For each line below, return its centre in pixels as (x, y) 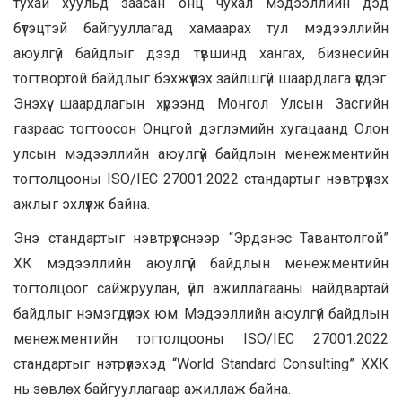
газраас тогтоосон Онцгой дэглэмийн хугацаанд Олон (201, 128)
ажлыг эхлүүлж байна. (82, 204)
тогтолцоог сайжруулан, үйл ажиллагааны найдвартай (201, 288)
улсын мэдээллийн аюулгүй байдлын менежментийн (201, 153)
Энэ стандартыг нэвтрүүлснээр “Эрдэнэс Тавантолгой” (201, 238)
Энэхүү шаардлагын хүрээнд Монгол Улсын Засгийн (201, 103)
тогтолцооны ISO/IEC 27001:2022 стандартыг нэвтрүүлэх (201, 179)
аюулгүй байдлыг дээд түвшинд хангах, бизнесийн (201, 53)
